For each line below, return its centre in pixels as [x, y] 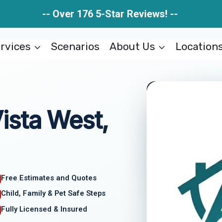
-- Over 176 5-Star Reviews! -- [111, 14]
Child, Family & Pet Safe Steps [54, 194]
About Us [132, 46]
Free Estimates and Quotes [49, 178]
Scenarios [76, 46]
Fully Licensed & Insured [44, 209]
